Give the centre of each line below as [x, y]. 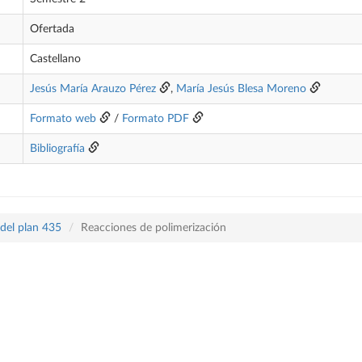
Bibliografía [57, 149]
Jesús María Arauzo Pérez [93, 89]
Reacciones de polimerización [154, 228]
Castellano [55, 59]
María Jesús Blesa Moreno [241, 89]
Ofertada [52, 29]
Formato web [63, 119]
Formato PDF [156, 119]
